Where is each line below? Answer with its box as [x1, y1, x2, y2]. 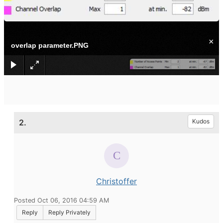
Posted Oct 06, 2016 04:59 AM [14, 197, 109, 204]
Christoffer [96, 176, 137, 186]
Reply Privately [48, 209, 91, 216]
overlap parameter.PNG [11, 41, 89, 49]
